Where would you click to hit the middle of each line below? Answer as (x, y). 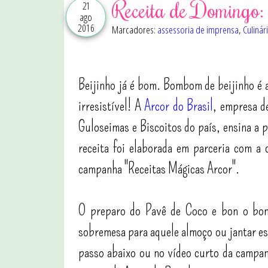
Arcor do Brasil (179, 106)
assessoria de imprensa (198, 30)
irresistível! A (112, 106)
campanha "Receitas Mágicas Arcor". (159, 169)
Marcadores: (135, 30)
